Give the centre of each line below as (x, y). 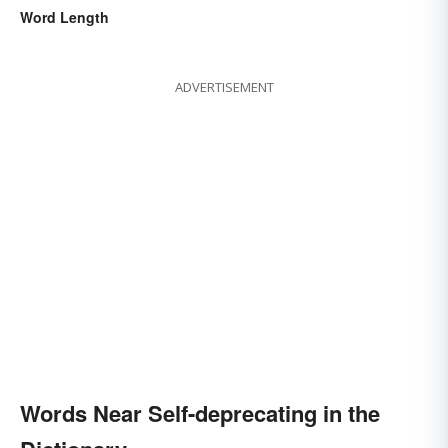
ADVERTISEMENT (224, 87)
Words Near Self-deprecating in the (200, 413)
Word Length (64, 17)
